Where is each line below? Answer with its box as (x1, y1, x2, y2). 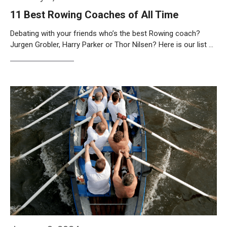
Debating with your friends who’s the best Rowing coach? (10, 29, 200, 38)
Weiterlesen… (20, 67, 64, 76)
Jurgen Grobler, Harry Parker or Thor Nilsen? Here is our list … (10, 40, 213, 49)
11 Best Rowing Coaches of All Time (10, 9, 178, 21)
